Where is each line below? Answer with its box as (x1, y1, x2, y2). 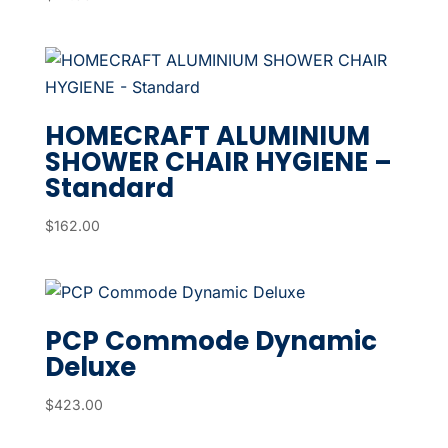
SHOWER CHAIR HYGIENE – (44, 144, 392, 181)
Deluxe (44, 348, 136, 385)
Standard (44, 170, 174, 207)
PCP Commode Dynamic (44, 322, 377, 359)
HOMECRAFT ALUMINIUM (44, 118, 370, 155)
